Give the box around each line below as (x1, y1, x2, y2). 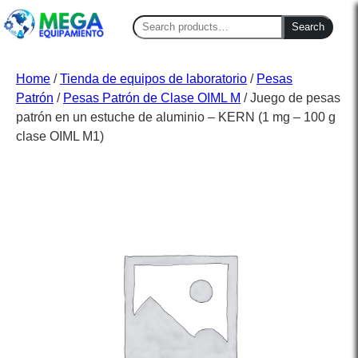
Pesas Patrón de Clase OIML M (63, 91, 241, 105)
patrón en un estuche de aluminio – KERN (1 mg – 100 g (16, 110, 336, 125)
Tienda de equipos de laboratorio (60, 72, 247, 86)
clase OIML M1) (16, 129, 104, 144)
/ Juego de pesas (241, 91, 340, 105)
